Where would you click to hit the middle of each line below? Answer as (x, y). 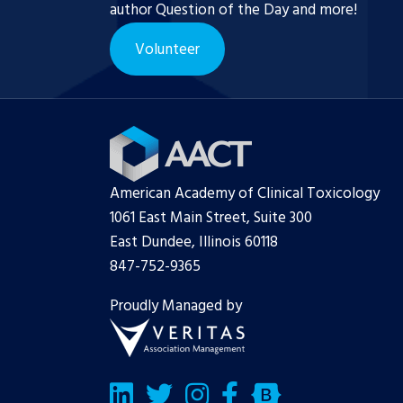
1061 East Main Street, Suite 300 (211, 218)
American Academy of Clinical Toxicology (245, 194)
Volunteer (167, 50)
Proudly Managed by (176, 306)
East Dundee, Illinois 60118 (194, 242)
